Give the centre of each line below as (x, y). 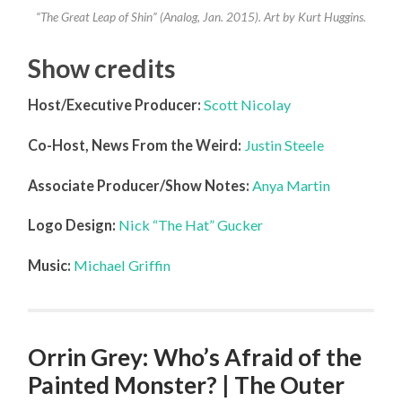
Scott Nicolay (248, 105)
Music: (50, 266)
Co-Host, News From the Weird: (135, 144)
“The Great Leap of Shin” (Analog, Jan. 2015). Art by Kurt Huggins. (201, 17)
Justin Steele (284, 144)
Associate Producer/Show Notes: (139, 185)
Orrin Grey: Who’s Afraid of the (195, 358)
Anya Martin (292, 185)
